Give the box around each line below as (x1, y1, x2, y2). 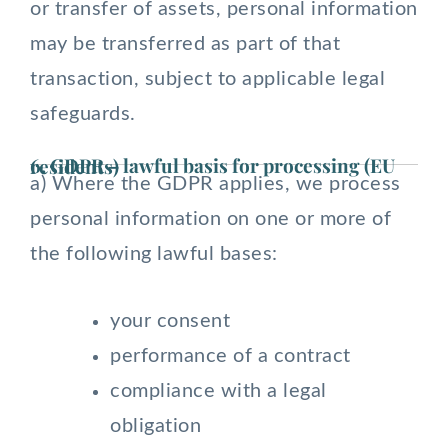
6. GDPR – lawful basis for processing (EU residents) (30, 153, 119, 179)
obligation (110, 416, 201, 436)
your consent (110, 311, 230, 331)
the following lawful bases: (30, 244, 278, 264)
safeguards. (30, 104, 136, 124)
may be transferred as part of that (30, 34, 340, 54)
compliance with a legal (110, 381, 327, 401)
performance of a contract (110, 346, 351, 366)
